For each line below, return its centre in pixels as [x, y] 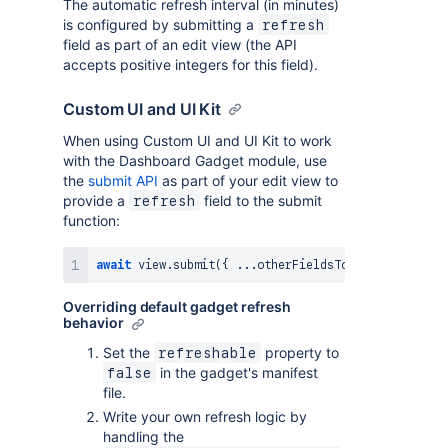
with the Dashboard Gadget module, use [195, 160]
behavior [93, 322]
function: [91, 220]
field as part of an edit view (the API [180, 44]
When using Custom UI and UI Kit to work [197, 140]
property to [300, 352]
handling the [143, 436]
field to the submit [261, 200]
